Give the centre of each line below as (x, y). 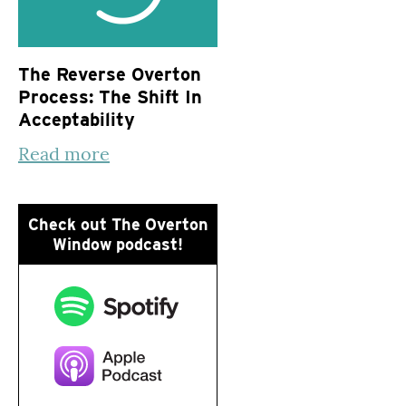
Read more (64, 154)
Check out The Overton (118, 224)
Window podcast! (118, 244)
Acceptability (77, 120)
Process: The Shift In (110, 97)
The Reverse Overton (110, 75)
